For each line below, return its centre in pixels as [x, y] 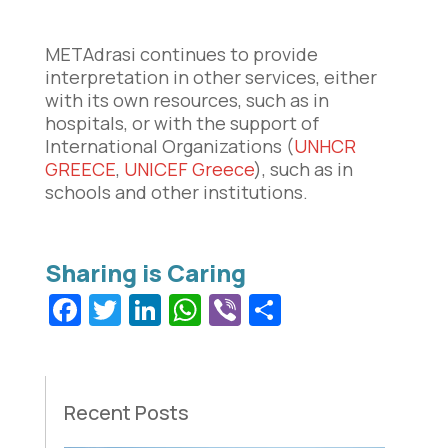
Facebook [150, 310]
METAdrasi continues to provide [181, 53]
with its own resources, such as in [186, 99]
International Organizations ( [169, 145]
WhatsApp [277, 310]
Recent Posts [126, 413]
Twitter [172, 310]
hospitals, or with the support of [181, 122]
